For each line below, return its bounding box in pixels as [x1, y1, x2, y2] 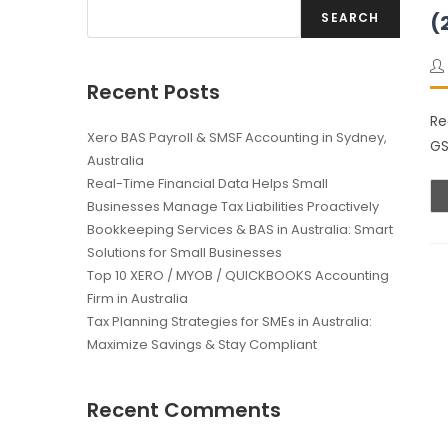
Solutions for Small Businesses [87, 243, 282, 263]
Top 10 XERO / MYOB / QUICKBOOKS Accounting [87, 266, 389, 286]
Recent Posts [87, 78, 220, 107]
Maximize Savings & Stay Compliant [87, 335, 317, 355]
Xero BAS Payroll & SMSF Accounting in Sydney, [87, 128, 387, 148]
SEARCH [321, 9, 380, 27]
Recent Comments [87, 396, 281, 425]
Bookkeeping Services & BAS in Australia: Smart [87, 220, 393, 240]
